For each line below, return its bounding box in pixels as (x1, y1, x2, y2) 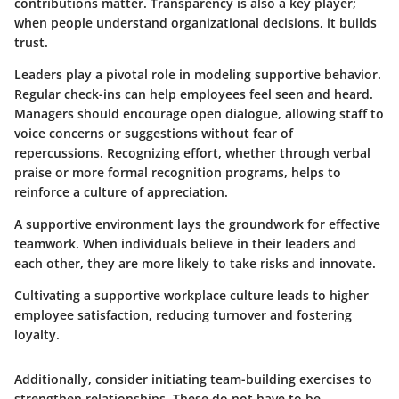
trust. (14, 33, 48, 51)
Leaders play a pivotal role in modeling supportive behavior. (14, 65, 381, 83)
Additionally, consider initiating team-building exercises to (14, 370, 372, 387)
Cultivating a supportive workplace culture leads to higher (14, 286, 369, 304)
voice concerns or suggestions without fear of (14, 124, 293, 142)
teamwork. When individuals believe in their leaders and (14, 234, 356, 252)
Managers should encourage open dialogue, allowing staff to (14, 104, 384, 122)
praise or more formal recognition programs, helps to (14, 163, 341, 181)
